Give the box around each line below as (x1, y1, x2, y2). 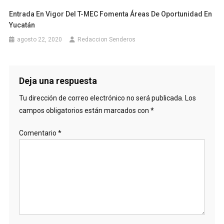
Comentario (18, 128, 58, 137)
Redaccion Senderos (77, 35, 136, 43)
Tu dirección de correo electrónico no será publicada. (18, 93, 183, 102)
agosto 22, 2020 (17, 35, 62, 43)
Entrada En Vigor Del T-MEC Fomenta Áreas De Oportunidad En (9, 9, 212, 18)
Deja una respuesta (18, 75, 97, 86)
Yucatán (9, 20, 35, 29)
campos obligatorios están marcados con (18, 106, 150, 114)
